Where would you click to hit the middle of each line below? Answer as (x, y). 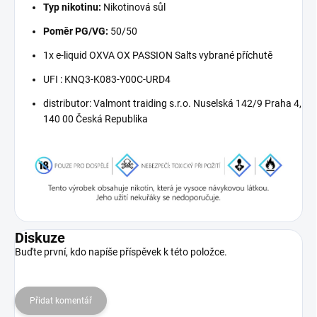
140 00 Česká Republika (96, 119)
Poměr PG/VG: (76, 31)
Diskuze (40, 237)
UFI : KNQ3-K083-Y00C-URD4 (107, 79)
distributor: (67, 103)
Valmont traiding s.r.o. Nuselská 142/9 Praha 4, (196, 103)
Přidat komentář (61, 300)
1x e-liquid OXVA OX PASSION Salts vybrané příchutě (158, 55)
